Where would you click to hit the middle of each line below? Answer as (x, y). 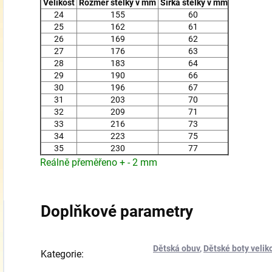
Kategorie (61, 254)
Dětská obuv (176, 249)
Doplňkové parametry (117, 212)
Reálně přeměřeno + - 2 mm (99, 163)
